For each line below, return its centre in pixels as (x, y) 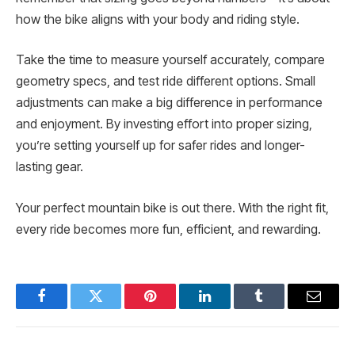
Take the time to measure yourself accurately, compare (170, 60)
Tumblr (279, 308)
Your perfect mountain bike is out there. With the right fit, (172, 208)
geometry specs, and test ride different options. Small (166, 82)
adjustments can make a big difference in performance (169, 103)
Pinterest (174, 308)
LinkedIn (229, 308)
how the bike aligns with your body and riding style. (158, 19)
